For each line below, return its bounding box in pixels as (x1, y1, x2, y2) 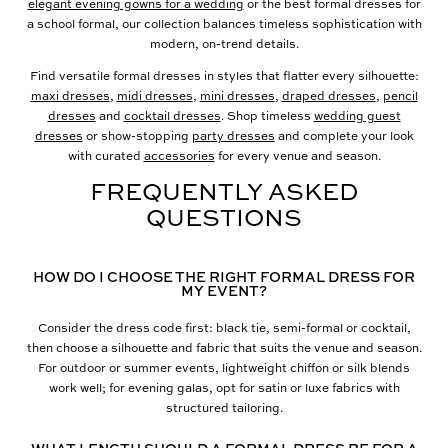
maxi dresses (30, 86, 110, 104)
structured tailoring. (165, 398, 283, 416)
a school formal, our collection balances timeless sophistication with (26, 14, 422, 32)
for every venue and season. (214, 146, 381, 164)
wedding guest (313, 106, 401, 124)
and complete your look (274, 126, 414, 144)
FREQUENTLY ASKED (89, 174, 359, 207)
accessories (143, 146, 215, 164)
